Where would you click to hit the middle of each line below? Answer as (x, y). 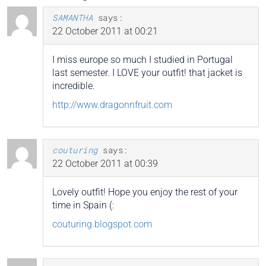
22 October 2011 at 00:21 (105, 31)
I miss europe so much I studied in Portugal (142, 60)
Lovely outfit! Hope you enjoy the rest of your (145, 192)
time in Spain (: (83, 205)
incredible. (74, 86)
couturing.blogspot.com (102, 224)
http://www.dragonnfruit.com (112, 105)
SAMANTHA (72, 18)
